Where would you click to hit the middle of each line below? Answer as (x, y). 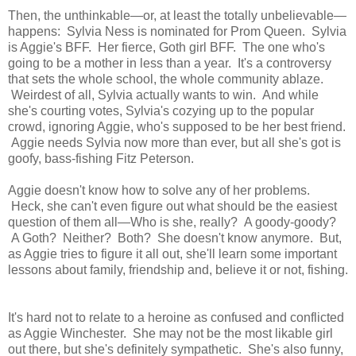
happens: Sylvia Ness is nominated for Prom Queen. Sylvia (177, 31)
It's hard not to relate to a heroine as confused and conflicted (176, 317)
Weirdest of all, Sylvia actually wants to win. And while (163, 95)
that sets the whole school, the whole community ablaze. (166, 79)
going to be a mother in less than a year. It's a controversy (170, 63)
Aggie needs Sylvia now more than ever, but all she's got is (174, 142)
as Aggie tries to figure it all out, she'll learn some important (172, 253)
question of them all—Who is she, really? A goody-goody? (172, 222)
